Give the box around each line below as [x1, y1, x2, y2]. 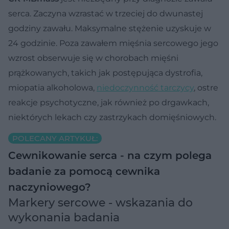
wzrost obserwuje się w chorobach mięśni [8, 53, 178, 63]
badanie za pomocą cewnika [8, 165, 160, 177]
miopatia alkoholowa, [8, 82, 97, 93]
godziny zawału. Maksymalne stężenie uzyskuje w [8, 23, 211, 33]
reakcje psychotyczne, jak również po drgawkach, [8, 97, 209, 107]
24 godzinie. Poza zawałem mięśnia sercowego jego [8, 38, 218, 48]
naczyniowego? [8, 180, 91, 193]
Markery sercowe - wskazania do [8, 195, 193, 210]
